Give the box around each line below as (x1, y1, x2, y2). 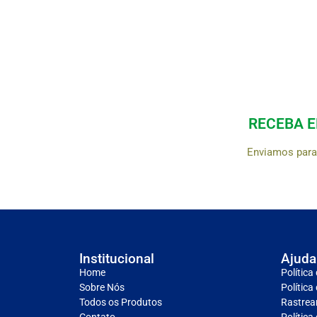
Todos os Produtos (79, 296, 162, 308)
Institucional (79, 250, 154, 267)
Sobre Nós (79, 281, 125, 293)
